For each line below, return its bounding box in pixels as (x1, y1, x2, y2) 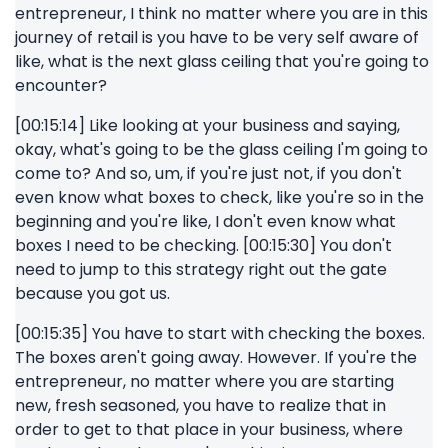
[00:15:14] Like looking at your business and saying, (15, 114, 400, 137)
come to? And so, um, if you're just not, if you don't (15, 162, 402, 185)
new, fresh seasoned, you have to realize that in (15, 394, 386, 417)
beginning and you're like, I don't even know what (15, 210, 396, 233)
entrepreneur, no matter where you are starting (15, 370, 394, 393)
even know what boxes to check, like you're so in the (15, 186, 424, 209)
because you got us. (15, 282, 170, 305)
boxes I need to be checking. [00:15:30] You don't (15, 234, 392, 257)
